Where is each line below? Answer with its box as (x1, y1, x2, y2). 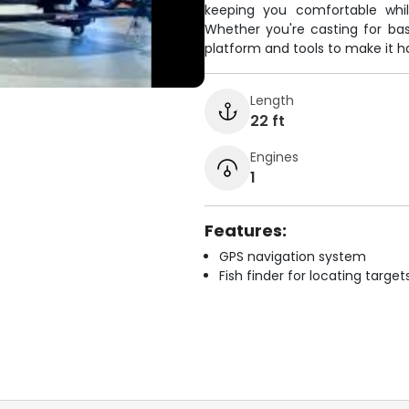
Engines (250, 147, 299, 166)
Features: (204, 219, 287, 242)
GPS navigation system (219, 247, 366, 266)
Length (250, 90, 294, 110)
